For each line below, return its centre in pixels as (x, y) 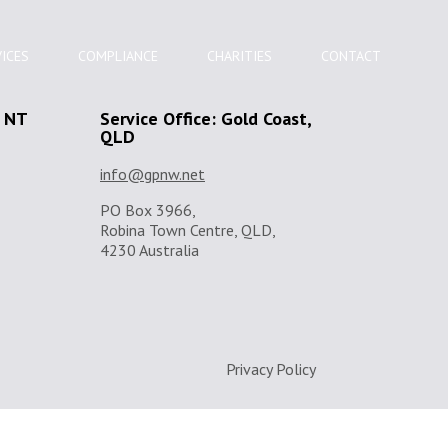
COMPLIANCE (117, 56)
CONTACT (350, 56)
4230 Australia (149, 250)
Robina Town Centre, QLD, (188, 230)
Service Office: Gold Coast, (205, 118)
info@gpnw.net (152, 174)
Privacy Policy (271, 369)
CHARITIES (239, 56)
